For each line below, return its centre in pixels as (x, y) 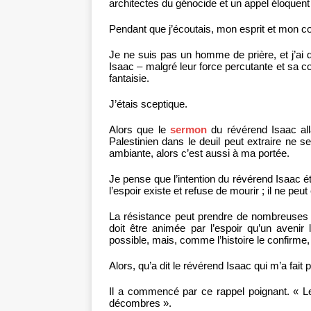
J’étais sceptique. (148, 104)
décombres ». (140, 303)
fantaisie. (129, 78)
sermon (188, 130)
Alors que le (140, 130)
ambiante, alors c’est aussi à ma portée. (199, 153)
